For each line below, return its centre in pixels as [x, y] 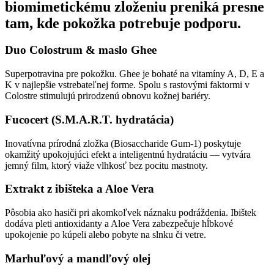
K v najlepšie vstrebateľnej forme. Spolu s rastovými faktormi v [127, 85]
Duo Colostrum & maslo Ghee [81, 50]
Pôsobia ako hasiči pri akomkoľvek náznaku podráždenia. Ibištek [131, 213]
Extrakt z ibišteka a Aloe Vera [80, 189]
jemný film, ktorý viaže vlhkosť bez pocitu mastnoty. [106, 165]
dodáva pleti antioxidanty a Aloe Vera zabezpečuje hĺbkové [119, 224]
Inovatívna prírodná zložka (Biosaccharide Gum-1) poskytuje [123, 143]
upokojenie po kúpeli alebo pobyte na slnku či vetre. [106, 235]
